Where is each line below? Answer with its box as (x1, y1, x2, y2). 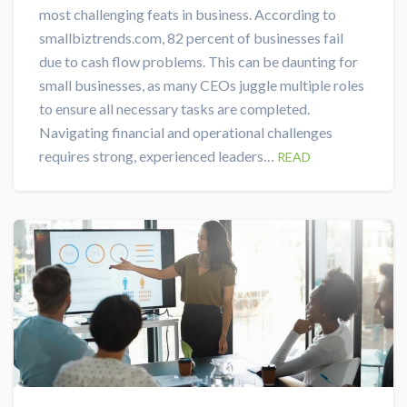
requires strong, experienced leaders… (39, 147, 277, 165)
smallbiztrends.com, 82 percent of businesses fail (39, 29, 343, 47)
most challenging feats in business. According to (39, 5, 336, 24)
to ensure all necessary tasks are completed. (39, 100, 310, 118)
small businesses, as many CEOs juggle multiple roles (39, 76, 364, 94)
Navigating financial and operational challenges (39, 124, 333, 142)
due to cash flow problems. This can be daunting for (39, 53, 358, 71)
